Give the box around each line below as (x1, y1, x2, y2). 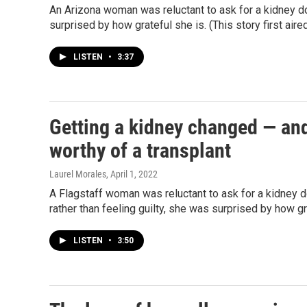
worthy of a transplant (49, 138, 231, 162)
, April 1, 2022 (106, 169, 158, 180)
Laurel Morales (49, 169, 106, 180)
